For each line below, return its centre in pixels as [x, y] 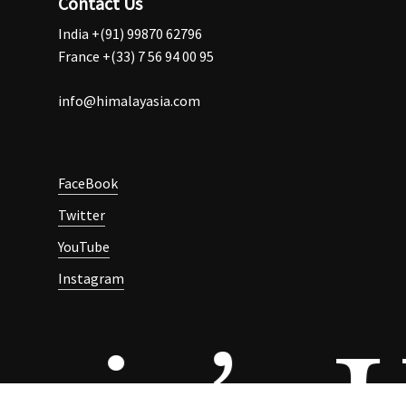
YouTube [84, 246]
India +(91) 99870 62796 [130, 33]
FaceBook [88, 183]
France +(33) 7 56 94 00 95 [136, 56]
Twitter [82, 214]
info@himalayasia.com [129, 100]
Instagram [91, 278]
